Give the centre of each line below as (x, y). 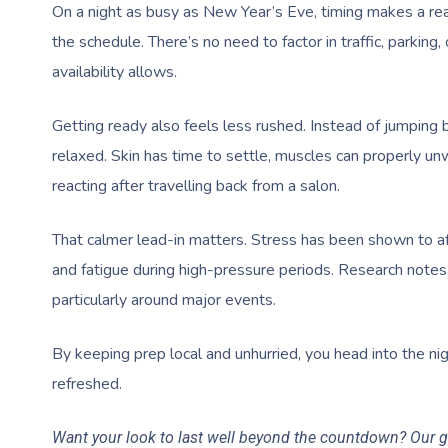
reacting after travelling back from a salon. (196, 185)
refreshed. (87, 383)
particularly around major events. (164, 299)
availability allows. (114, 71)
